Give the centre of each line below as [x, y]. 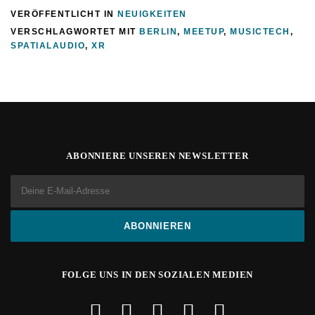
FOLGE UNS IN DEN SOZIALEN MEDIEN [157, 274]
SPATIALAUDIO [48, 45]
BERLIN [158, 31]
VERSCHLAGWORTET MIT [75, 31]
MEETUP [204, 31]
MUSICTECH [260, 31]
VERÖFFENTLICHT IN [64, 14]
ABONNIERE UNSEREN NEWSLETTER [157, 155]
